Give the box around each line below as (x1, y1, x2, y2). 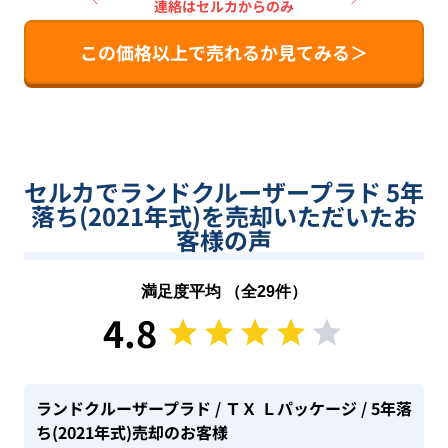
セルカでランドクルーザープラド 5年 (24, 174, 424, 209)
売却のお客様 (132, 420, 228, 444)
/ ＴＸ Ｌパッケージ (211, 396, 357, 420)
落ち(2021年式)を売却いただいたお (31, 198, 417, 233)
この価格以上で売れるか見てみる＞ (80, 39, 368, 65)
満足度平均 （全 (141, 283, 257, 300)
